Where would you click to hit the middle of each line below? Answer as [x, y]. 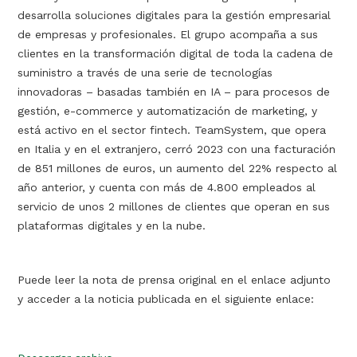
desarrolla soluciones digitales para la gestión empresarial [175, 15]
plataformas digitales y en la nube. [112, 226]
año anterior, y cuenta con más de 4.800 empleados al [167, 187]
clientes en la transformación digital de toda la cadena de [176, 53]
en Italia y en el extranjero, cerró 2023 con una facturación [177, 149]
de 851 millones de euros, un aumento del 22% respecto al [178, 168]
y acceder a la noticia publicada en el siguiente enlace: [166, 299]
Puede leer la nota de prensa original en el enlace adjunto [175, 280]
